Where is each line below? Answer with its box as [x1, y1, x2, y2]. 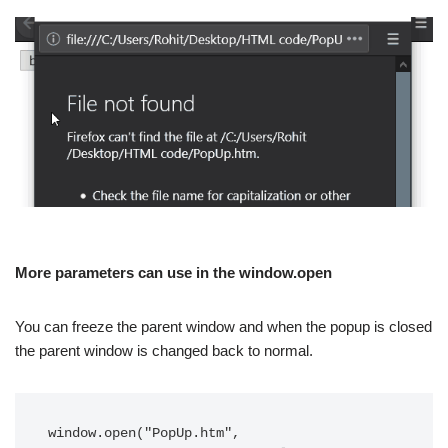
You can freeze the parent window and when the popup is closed [15, 318, 432, 335]
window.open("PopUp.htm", [48, 426, 240, 441]
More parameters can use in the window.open [15, 264, 332, 281]
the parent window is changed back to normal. [15, 342, 313, 359]
